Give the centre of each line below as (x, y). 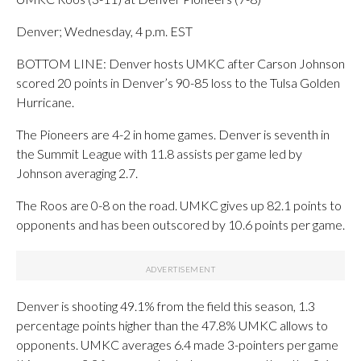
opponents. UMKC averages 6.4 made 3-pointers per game (177, 344)
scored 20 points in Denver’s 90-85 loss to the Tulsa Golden (178, 82)
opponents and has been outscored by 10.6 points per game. (180, 224)
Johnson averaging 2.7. (77, 172)
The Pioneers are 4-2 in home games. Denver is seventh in (173, 134)
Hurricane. (45, 102)
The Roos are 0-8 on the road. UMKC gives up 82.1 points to (179, 205)
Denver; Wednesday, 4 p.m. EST (104, 31)
